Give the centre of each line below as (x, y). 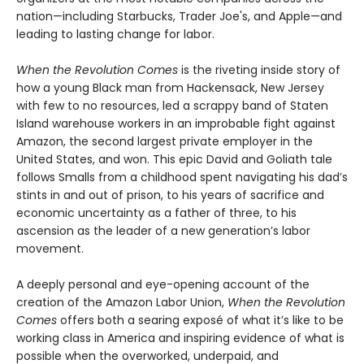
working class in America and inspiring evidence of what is (180, 338)
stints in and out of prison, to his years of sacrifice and (170, 195)
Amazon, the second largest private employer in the (165, 142)
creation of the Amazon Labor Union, (122, 303)
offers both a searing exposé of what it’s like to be (202, 321)
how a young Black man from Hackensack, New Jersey (170, 88)
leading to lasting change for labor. (115, 35)
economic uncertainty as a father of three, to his (156, 213)
